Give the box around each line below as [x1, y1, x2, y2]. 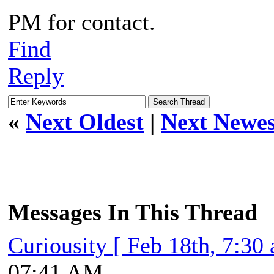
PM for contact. [8, 9, 155, 35]
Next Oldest [26, 109, 144, 135]
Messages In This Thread [8, 199, 257, 225]
